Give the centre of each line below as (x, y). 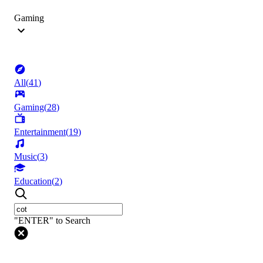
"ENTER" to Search (52, 221)
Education (33, 181)
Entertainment (40, 132)
